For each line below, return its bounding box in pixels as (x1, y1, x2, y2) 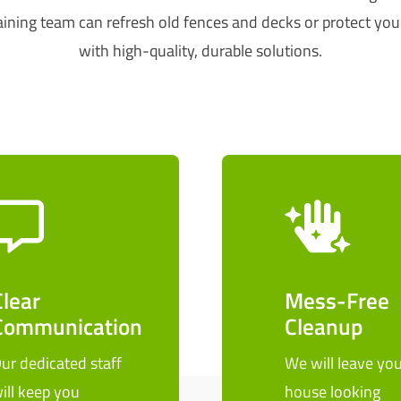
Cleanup (284, 310, 363, 344)
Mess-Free (284, 284, 389, 318)
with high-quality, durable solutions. (78, 38, 322, 63)
